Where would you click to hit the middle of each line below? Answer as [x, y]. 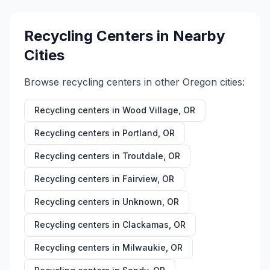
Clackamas [146, 224]
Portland [140, 133]
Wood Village [150, 110]
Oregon [200, 82]
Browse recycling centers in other [103, 82]
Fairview [140, 179]
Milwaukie [144, 247]
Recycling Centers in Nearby [124, 36]
